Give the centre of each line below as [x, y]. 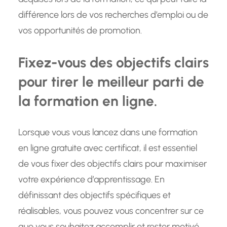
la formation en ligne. [88, 101]
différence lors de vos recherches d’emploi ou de [113, 15]
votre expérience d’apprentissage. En [91, 180]
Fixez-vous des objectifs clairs [113, 63]
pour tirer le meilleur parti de [111, 82]
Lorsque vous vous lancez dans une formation [108, 133]
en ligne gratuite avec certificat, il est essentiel [108, 148]
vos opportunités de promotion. [80, 31]
